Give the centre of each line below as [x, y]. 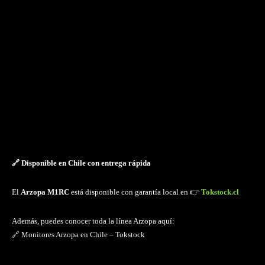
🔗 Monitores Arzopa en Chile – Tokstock [78, 234]
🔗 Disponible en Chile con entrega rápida [81, 163]
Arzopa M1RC [45, 192]
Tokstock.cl [220, 192]
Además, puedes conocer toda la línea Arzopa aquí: [93, 221]
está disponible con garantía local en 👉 [135, 192]
